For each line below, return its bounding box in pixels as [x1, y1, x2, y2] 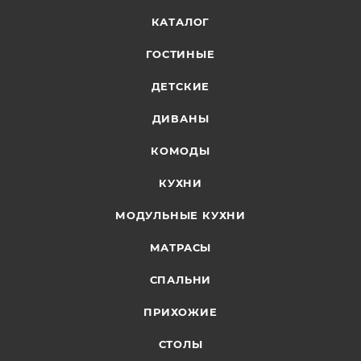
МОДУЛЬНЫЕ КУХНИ [115, 209, 246, 222]
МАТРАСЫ [149, 241, 212, 255]
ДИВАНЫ [151, 112, 210, 126]
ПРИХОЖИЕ [143, 305, 218, 319]
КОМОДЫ [151, 144, 210, 158]
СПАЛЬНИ [149, 273, 212, 287]
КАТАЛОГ [151, 15, 210, 29]
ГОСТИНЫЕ [146, 48, 215, 61]
